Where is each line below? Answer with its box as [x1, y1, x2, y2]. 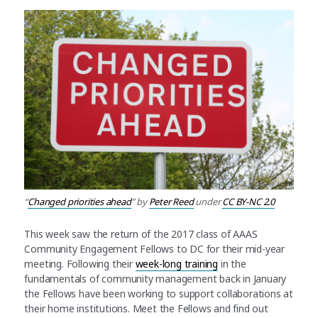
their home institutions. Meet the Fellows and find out [24, 302, 268, 316]
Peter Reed [148, 194, 194, 208]
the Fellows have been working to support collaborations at [24, 287, 294, 301]
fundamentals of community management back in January [24, 272, 287, 286]
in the [218, 257, 246, 271]
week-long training [135, 257, 219, 271]
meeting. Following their [24, 257, 136, 271]
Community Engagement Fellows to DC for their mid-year [24, 242, 285, 256]
